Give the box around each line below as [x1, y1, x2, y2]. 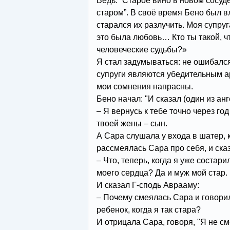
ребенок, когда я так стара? [96, 205, 201, 214]
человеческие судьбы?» [96, 45, 187, 54]
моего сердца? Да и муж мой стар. [96, 168, 227, 177]
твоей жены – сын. [96, 119, 167, 128]
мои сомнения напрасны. [96, 82, 193, 91]
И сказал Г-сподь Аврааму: [96, 181, 199, 189]
